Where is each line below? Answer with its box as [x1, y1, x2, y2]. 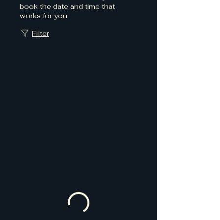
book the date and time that [20, 2, 115, 11]
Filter [32, 29, 49, 38]
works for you [20, 11, 67, 20]
